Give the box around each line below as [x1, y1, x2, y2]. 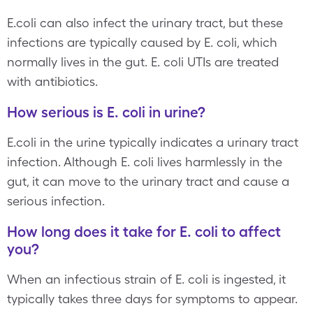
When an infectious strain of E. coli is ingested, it [7, 272, 286, 286]
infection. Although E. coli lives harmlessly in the [7, 154, 282, 169]
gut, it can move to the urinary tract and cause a [7, 174, 289, 189]
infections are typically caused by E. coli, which [7, 35, 277, 50]
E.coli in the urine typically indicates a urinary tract [7, 135, 298, 150]
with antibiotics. [7, 74, 98, 89]
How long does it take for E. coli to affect [7, 223, 281, 240]
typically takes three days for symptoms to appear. [7, 291, 298, 306]
